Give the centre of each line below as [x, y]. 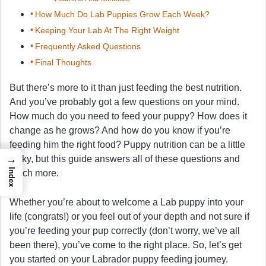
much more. [34, 173]
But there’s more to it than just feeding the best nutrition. [126, 87]
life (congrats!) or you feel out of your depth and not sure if [129, 216]
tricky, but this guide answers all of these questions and [125, 159]
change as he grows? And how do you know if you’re [120, 130]
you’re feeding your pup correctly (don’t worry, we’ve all [125, 230]
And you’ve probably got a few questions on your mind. [124, 102]
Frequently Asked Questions [88, 46]
